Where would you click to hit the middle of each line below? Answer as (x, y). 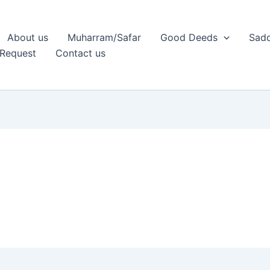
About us (28, 37)
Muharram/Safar (104, 37)
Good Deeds (189, 37)
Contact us (80, 53)
